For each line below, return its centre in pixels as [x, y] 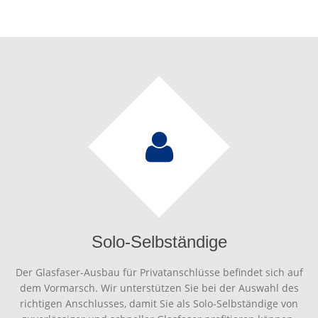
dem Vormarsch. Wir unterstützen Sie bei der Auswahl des [159, 288]
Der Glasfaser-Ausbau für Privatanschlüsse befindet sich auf [159, 272]
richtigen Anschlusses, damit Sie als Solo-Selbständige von [159, 303]
